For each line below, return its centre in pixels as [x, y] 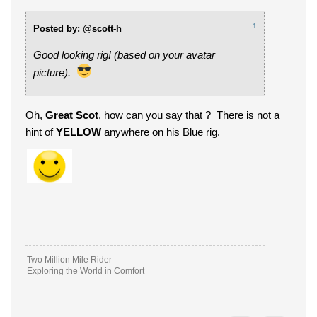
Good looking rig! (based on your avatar [124, 55]
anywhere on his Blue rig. [161, 132]
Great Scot [72, 115]
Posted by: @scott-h [77, 29]
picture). [55, 73]
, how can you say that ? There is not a [189, 115]
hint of [41, 132]
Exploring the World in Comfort [125, 271]
